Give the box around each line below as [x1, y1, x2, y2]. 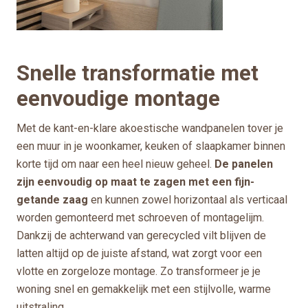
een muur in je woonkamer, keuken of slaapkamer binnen [16, 139, 285, 153]
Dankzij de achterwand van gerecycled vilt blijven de [16, 228, 266, 242]
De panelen [214, 157, 273, 170]
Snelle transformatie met [16, 60, 258, 86]
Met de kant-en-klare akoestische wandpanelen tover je [16, 121, 283, 135]
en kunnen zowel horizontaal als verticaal [88, 192, 287, 206]
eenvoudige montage [16, 85, 220, 111]
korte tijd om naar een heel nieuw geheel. [16, 157, 214, 170]
